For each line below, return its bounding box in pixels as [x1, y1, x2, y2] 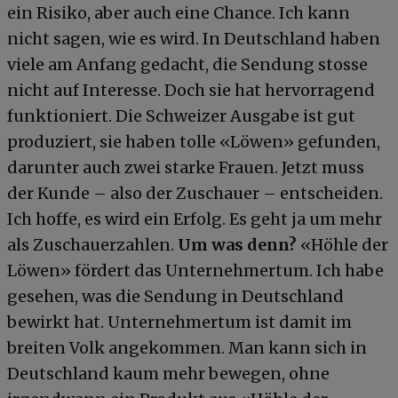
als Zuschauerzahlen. [7, 234, 178, 255]
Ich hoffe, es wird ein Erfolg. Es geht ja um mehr [7, 208, 382, 229]
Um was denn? [178, 234, 297, 255]
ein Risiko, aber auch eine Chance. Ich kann [7, 2, 350, 23]
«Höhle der [297, 234, 388, 255]
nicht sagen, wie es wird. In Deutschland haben [7, 28, 380, 49]
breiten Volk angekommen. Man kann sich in [7, 337, 367, 358]
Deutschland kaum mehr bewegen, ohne [7, 362, 330, 384]
